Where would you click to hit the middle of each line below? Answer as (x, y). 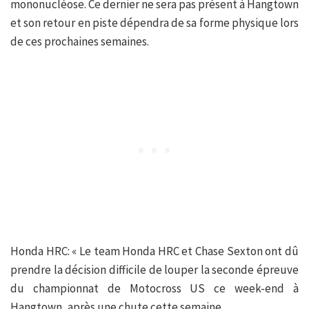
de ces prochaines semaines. (80, 41)
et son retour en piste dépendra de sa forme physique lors (154, 22)
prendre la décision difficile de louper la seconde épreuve (154, 269)
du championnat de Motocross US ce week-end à (154, 288)
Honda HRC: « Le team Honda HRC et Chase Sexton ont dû (154, 251)
